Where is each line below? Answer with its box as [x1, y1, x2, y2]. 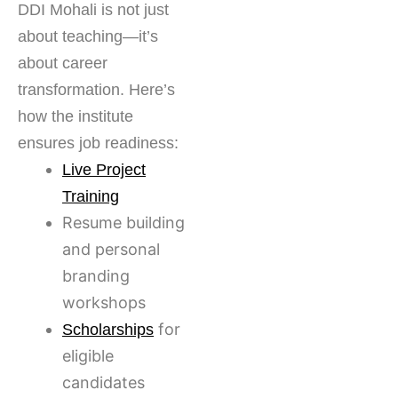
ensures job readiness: [18, 134, 179, 153]
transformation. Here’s [18, 81, 175, 99]
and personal [62, 240, 160, 259]
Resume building [62, 213, 185, 233]
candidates [62, 373, 145, 393]
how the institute [18, 107, 133, 126]
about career [18, 54, 107, 73]
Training [62, 187, 119, 206]
